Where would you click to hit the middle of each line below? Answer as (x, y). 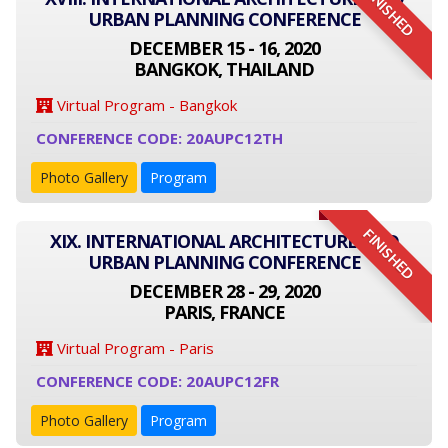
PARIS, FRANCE (224, 312)
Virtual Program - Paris (133, 348)
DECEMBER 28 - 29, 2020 (224, 291)
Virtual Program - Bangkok (145, 105)
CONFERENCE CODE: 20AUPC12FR (157, 381)
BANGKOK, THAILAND (224, 69)
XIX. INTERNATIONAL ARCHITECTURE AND (224, 241)
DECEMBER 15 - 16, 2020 (224, 48)
